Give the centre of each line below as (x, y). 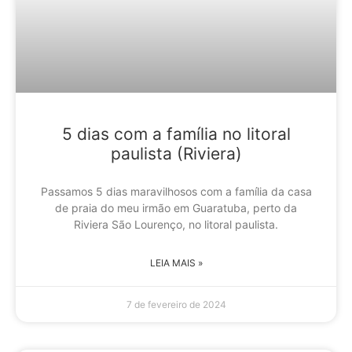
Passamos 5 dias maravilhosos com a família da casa (176, 191)
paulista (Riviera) (176, 153)
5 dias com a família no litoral (176, 134)
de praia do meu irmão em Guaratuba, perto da (176, 207)
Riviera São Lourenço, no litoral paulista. (176, 224)
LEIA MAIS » (176, 262)
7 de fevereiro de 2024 (176, 304)
